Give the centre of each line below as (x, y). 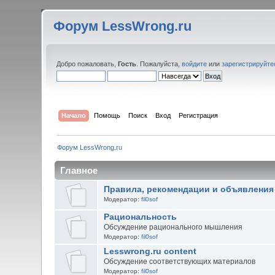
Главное (79, 170)
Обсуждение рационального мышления (173, 227)
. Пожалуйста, (159, 64)
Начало (73, 115)
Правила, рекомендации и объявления (188, 189)
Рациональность (140, 217)
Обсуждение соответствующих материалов (179, 261)
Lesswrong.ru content (150, 251)
